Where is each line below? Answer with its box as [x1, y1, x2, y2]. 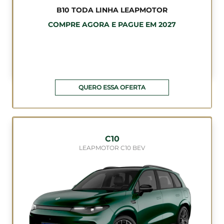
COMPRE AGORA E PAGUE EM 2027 [48, 20, 176, 29]
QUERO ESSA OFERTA [78, 83, 145, 91]
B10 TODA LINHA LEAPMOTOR [56, 5, 167, 15]
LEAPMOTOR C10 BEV [79, 143, 145, 151]
